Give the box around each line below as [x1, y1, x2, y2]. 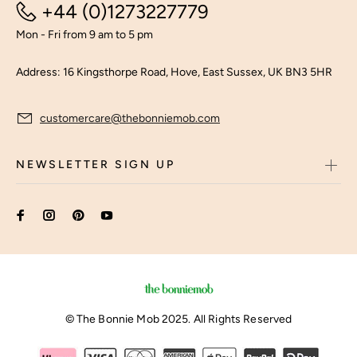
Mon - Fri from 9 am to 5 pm [16, 28, 153, 41]
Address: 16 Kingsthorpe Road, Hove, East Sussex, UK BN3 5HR [16, 65, 332, 79]
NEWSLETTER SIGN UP [16, 158, 175, 171]
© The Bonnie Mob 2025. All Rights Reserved [65, 312, 292, 326]
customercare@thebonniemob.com [40, 112, 220, 125]
